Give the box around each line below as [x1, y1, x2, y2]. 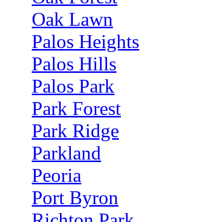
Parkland [32, 142, 101, 164]
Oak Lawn [32, 8, 113, 30]
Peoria [32, 165, 81, 186]
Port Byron [32, 187, 118, 208]
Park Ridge [32, 120, 119, 141]
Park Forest [32, 98, 121, 119]
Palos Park [32, 75, 114, 97]
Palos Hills [32, 53, 116, 74]
